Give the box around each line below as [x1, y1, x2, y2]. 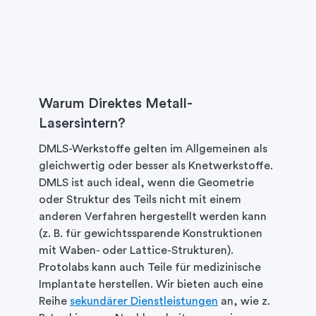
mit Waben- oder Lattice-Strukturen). [39, 245, 233, 257]
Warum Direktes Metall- [39, 97, 193, 111]
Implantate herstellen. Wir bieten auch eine [39, 279, 263, 291]
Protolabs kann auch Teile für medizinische [39, 262, 261, 274]
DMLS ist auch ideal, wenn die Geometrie [39, 177, 254, 189]
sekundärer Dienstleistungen [70, 296, 218, 308]
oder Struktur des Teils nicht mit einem [39, 194, 241, 206]
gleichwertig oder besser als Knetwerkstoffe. [39, 160, 273, 172]
